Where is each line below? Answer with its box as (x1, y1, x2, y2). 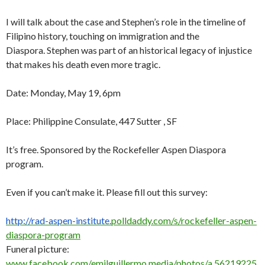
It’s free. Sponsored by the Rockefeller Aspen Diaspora (6, 144, 226, 156)
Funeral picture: (6, 243, 69, 255)
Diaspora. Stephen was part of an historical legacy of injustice (6, 44, 252, 56)
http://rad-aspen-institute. (6, 215, 111, 227)
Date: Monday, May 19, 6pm (6, 87, 121, 99)
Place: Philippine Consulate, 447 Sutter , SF (6, 115, 177, 127)
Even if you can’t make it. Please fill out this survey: (6, 186, 208, 198)
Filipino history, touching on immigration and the (6, 30, 199, 42)
